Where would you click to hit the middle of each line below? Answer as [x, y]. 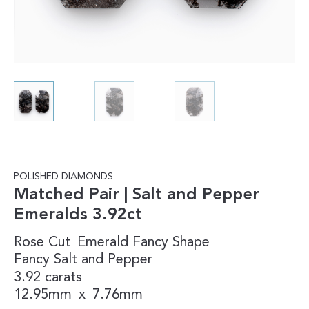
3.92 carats [48, 278]
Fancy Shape [171, 242]
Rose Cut [42, 242]
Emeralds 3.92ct [78, 215]
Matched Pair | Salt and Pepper [137, 195]
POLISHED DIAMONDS [63, 176]
